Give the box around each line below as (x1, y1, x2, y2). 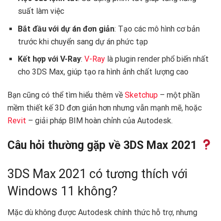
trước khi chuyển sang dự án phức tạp (17, 37, 148, 46)
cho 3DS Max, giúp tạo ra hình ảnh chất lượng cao (17, 67, 188, 77)
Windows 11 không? (7, 184, 117, 199)
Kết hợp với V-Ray (17, 54, 81, 64)
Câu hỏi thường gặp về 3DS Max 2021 (7, 139, 200, 152)
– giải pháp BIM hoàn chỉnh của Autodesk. (26, 116, 173, 126)
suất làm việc (17, 6, 64, 16)
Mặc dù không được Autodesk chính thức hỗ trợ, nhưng (7, 207, 197, 217)
